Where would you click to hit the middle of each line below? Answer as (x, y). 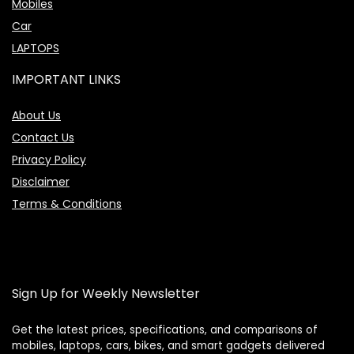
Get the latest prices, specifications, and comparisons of (165, 330)
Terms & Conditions (67, 204)
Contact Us (43, 137)
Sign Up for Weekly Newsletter (106, 294)
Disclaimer (41, 182)
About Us (36, 115)
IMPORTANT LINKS (66, 79)
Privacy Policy (49, 160)
